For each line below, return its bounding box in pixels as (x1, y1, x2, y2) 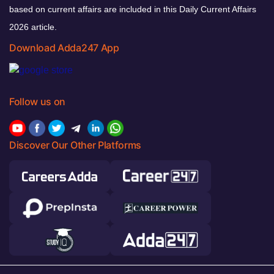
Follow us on (9, 95, 66, 108)
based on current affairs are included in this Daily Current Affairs (9, 4, 256, 14)
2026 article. (9, 21, 57, 32)
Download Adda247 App (9, 41, 119, 54)
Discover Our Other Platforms (9, 139, 142, 152)
